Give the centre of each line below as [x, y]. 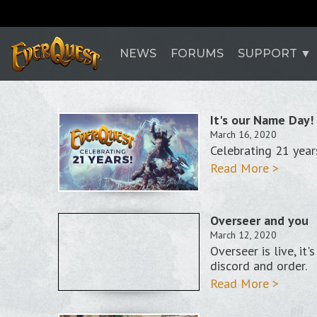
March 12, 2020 [243, 235]
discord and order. [260, 266]
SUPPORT [267, 53]
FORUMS [197, 53]
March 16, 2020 [243, 134]
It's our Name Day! [262, 120]
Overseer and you [259, 220]
